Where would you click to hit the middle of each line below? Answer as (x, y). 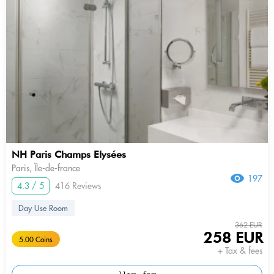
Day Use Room (43, 208)
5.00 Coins (36, 239)
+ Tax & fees (240, 250)
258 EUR (233, 237)
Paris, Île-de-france (46, 168)
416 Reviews (78, 186)
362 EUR (249, 224)
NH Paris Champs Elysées (69, 154)
